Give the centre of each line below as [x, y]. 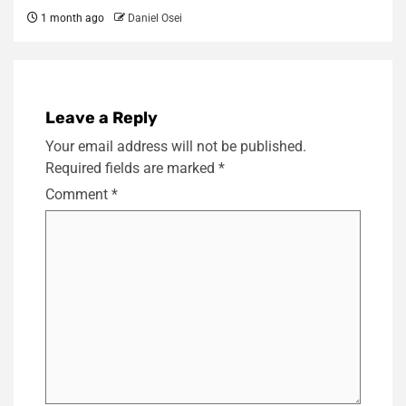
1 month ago [71, 19]
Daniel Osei [155, 19]
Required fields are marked [132, 169]
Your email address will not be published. [176, 147]
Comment [78, 195]
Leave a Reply [101, 118]
